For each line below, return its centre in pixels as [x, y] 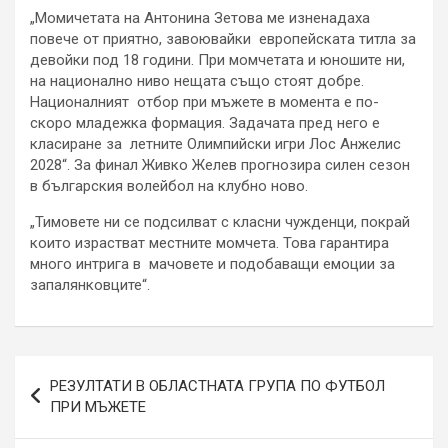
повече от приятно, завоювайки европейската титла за [223, 38]
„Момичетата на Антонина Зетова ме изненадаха [200, 17]
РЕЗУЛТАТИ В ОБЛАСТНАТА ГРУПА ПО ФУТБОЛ [217, 385]
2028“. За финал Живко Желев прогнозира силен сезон [220, 164]
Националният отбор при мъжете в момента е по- [204, 101]
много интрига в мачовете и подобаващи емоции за [212, 263]
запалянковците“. [90, 284]
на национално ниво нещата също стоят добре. [197, 80]
